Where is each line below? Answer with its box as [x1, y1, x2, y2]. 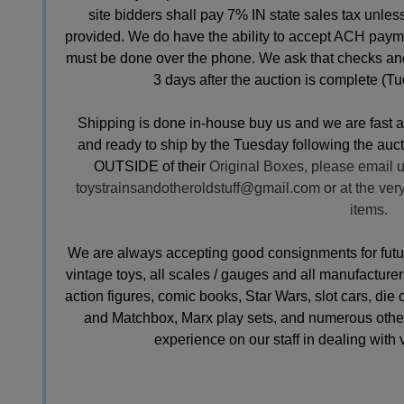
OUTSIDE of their [94, 159, 209, 174]
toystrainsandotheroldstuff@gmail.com [76, 180, 320, 196]
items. [350, 202, 388, 217]
